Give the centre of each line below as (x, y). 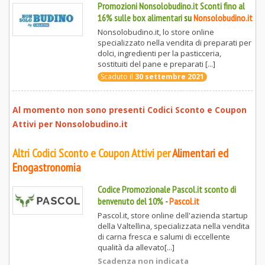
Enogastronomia (47, 168)
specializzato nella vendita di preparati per (174, 43)
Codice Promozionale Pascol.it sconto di (167, 190)
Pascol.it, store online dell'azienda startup (172, 216)
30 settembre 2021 (169, 77)
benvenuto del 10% (130, 201)
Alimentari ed (200, 153)
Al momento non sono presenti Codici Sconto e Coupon (130, 110)
